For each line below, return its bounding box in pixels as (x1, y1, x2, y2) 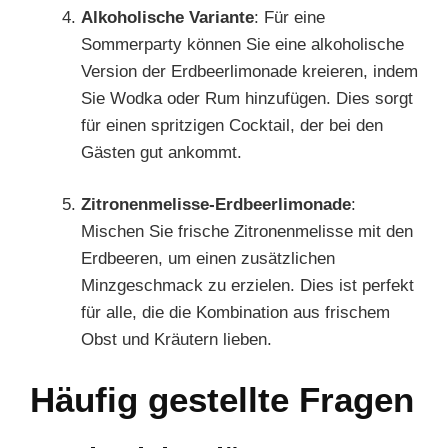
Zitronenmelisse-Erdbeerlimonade (81, 195, 351, 214)
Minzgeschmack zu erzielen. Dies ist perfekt (81, 276, 414, 295)
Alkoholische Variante (81, 7, 254, 27)
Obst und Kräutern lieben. (81, 330, 272, 349)
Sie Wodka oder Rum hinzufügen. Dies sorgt (81, 88, 413, 108)
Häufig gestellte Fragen (30, 379, 414, 419)
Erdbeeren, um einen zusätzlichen (81, 249, 335, 268)
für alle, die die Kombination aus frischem (81, 303, 390, 322)
